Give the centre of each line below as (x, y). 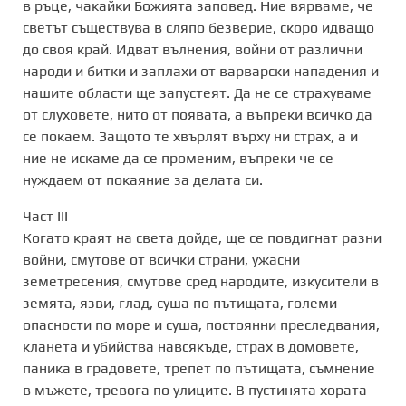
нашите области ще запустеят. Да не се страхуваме (197, 92)
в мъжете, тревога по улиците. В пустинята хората (195, 390)
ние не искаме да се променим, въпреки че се (178, 158)
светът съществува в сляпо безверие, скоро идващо (198, 27)
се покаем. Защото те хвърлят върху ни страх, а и (190, 136)
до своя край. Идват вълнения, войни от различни (193, 49)
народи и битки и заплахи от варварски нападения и (201, 71)
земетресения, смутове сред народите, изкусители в (201, 281)
